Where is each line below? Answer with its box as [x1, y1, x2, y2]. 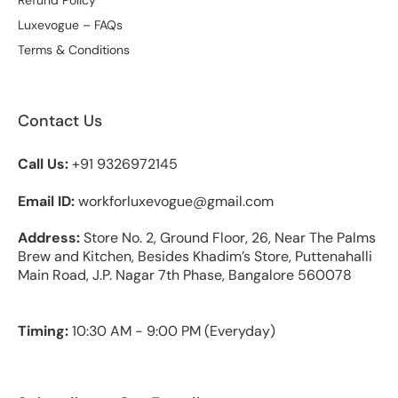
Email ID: [18, 191, 75, 211]
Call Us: [18, 154, 72, 173]
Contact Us [18, 109, 102, 131]
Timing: [18, 321, 72, 340]
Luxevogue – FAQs [18, 16, 123, 33]
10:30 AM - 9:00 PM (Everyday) [72, 321, 275, 340]
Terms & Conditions [18, 41, 130, 58]
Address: [18, 227, 84, 247]
